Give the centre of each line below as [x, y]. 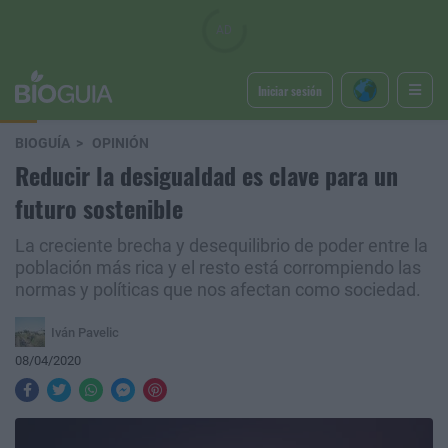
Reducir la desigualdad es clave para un [206, 175]
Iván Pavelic [85, 332]
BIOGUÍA [42, 143]
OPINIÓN [120, 143]
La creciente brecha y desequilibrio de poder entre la [221, 246]
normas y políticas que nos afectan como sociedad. [218, 290]
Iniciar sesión [289, 90]
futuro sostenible [99, 208]
